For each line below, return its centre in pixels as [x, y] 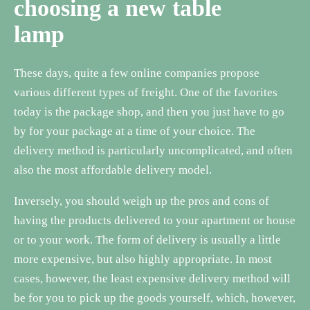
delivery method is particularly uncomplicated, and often [153, 150]
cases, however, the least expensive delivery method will [152, 278]
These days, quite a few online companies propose [137, 73]
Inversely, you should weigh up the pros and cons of [142, 201]
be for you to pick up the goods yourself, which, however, [155, 298]
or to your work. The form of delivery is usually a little [147, 239]
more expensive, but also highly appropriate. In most [143, 259]
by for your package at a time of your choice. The [135, 131]
